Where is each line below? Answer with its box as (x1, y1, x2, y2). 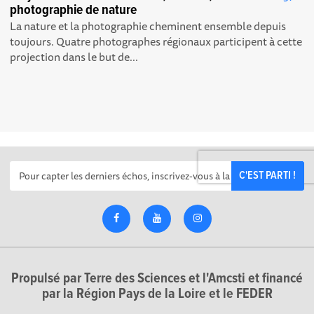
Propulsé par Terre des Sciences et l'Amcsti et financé (11, 270, 303, 288)
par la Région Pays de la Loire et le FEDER (41, 285, 273, 303)
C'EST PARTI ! (239, 168, 296, 183)
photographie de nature (10, 1, 137, 20)
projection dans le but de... (10, 48, 139, 67)
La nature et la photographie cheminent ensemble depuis (10, 17, 287, 36)
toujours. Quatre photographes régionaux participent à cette (10, 32, 303, 51)
